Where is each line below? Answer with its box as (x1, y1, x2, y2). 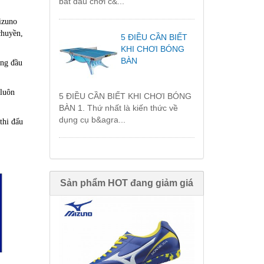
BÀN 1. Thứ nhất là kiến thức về (58, 103, 178, 113)
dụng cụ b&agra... (58, 115, 126, 125)
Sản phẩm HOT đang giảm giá (60, 178, 193, 189)
